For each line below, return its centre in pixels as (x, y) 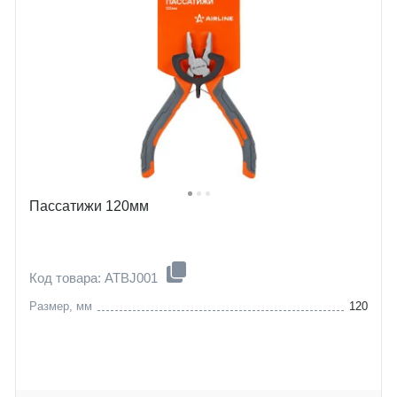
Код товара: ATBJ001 (95, 277)
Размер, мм (61, 306)
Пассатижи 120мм (89, 206)
